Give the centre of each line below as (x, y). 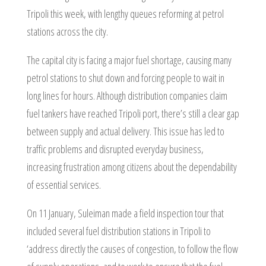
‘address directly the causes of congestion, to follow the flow (132, 249)
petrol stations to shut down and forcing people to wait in (125, 78)
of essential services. (64, 185)
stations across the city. (67, 31)
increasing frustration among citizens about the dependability (132, 167)
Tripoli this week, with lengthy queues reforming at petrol (125, 14)
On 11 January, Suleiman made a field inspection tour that (125, 213)
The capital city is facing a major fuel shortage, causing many (129, 60)
